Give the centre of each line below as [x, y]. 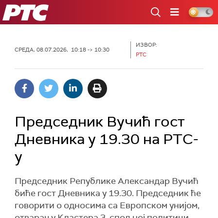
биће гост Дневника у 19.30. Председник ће [108, 193]
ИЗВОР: [146, 45]
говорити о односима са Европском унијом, [107, 205]
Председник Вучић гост [100, 121]
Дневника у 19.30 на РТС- [107, 139]
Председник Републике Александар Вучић [107, 181]
